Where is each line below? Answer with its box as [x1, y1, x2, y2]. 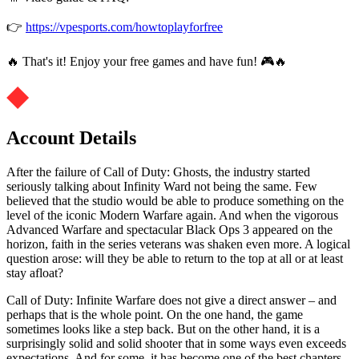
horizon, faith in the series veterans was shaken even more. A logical [6, 237, 350, 252]
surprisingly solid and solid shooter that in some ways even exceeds [6, 337, 346, 351]
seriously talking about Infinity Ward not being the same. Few [6, 179, 317, 194]
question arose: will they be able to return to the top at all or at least [6, 252, 343, 266]
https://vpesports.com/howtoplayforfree [26, 19, 223, 34]
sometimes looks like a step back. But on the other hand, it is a [6, 322, 320, 337]
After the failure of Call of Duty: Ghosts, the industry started [6, 165, 310, 179]
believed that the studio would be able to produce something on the [6, 194, 344, 208]
